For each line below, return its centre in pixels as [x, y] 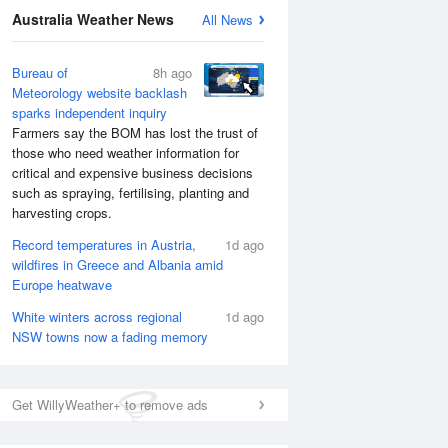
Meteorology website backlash [99, 92]
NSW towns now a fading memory [110, 336]
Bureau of [40, 72]
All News [227, 19]
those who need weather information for [125, 152]
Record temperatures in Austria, [104, 244]
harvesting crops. [62, 212]
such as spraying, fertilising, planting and [130, 192]
